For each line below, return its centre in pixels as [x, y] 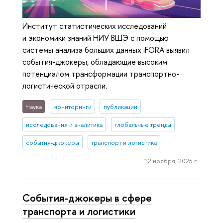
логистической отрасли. [65, 86]
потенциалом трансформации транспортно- [101, 74]
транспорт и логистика [124, 142]
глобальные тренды [143, 124]
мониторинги [72, 107]
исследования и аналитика [64, 124]
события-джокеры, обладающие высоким [95, 62]
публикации [120, 107]
